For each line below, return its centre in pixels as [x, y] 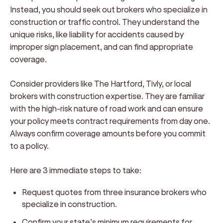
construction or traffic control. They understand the [105, 22]
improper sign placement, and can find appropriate [102, 47]
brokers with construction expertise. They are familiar [107, 96]
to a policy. [29, 146]
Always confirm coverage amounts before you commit [108, 133]
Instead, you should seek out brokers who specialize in [109, 9]
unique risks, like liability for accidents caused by [97, 34]
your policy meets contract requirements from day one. [110, 121]
